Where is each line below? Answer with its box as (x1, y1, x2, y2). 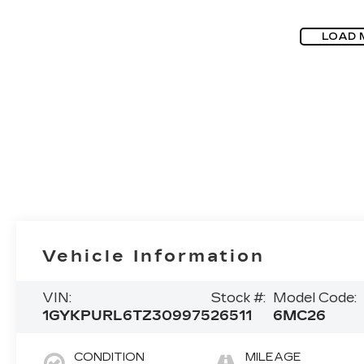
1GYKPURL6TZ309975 (42, 307, 211, 323)
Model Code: (273, 289, 357, 305)
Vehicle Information (42, 245, 266, 266)
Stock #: (210, 289, 266, 305)
